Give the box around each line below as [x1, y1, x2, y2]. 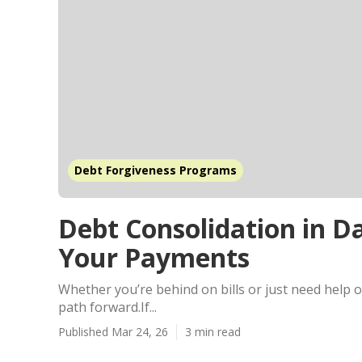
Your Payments [58, 240, 250, 275]
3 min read [185, 324, 241, 339]
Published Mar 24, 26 [58, 324, 168, 339]
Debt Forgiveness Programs [74, 162, 237, 178]
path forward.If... [58, 298, 157, 316]
